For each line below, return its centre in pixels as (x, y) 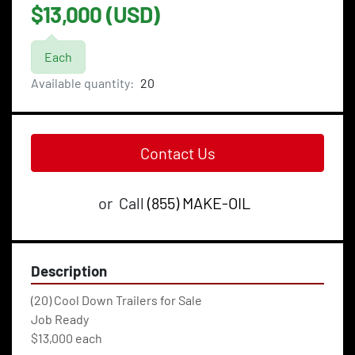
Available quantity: (82, 83)
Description (69, 271)
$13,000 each (67, 338)
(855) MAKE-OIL (199, 203)
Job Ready (60, 319)
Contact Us (177, 153)
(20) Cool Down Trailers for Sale (116, 300)
